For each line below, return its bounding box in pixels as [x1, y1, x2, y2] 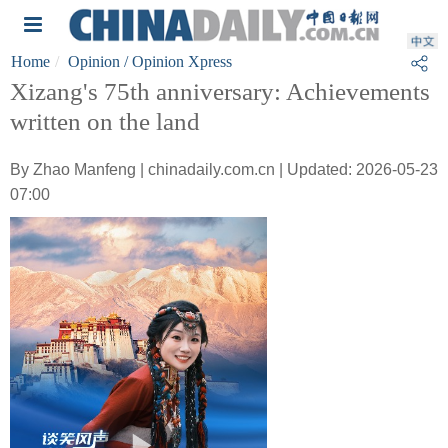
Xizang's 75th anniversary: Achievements [10, 78, 430, 105]
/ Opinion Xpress [120, 53, 232, 70]
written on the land [10, 108, 200, 135]
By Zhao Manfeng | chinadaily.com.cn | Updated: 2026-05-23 [10, 161, 438, 178]
